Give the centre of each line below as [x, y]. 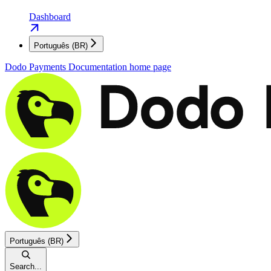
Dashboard [50, 17]
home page [149, 67]
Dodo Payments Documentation [66, 67]
